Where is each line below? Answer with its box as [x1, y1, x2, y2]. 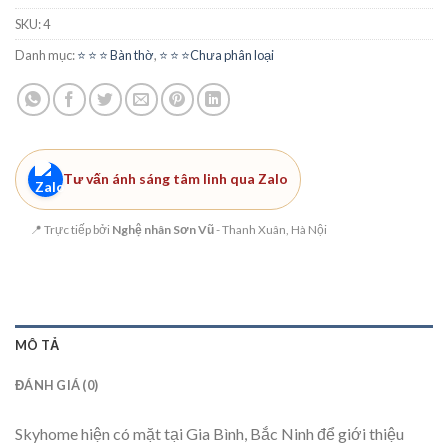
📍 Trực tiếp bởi [30, 221, 112, 237]
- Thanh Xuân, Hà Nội [214, 221, 327, 237]
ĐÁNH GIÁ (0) [15, 376, 99, 393]
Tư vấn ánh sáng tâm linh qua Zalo [63, 170, 288, 188]
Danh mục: [15, 46, 77, 63]
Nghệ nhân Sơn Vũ [112, 221, 214, 237]
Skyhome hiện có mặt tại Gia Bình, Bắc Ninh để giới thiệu [15, 423, 404, 443]
